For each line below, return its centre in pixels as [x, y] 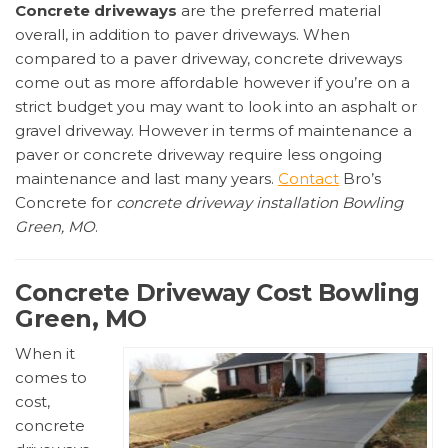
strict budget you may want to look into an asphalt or [216, 106]
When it [45, 353]
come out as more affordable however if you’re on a [212, 82]
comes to [51, 377]
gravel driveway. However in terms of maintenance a [213, 130]
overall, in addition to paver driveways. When [182, 34]
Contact [308, 178]
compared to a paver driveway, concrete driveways [208, 58]
